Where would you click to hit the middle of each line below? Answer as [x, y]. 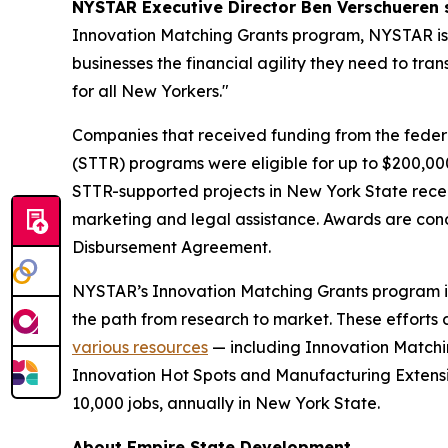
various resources [140, 347]
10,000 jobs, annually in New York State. [228, 403]
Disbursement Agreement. [171, 247]
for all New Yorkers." [150, 91]
